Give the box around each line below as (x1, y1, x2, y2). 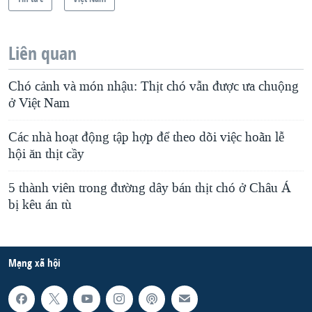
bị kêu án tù (8, 196, 72, 214)
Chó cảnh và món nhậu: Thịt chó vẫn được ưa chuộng (8, 78, 299, 95)
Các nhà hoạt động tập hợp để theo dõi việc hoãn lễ (8, 129, 284, 146)
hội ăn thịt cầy (8, 146, 84, 163)
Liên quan (8, 41, 77, 66)
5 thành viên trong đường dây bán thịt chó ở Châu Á (8, 180, 291, 197)
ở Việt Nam (8, 95, 70, 112)
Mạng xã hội (8, 256, 61, 271)
